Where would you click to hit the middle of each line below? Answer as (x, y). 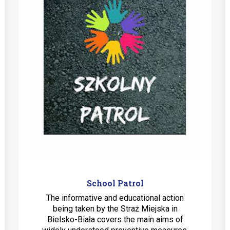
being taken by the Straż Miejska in (115, 209)
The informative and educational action (115, 198)
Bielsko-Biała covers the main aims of (115, 219)
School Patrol (115, 183)
